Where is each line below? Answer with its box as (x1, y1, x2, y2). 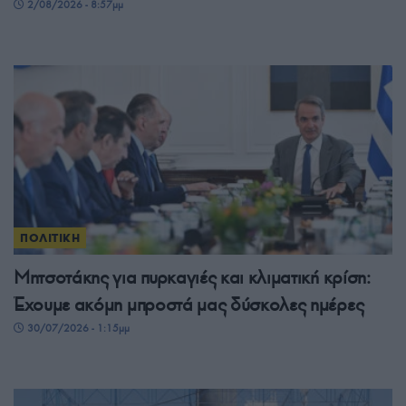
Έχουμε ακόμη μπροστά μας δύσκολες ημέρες (14, 293, 364, 317)
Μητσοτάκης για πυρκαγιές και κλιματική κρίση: (14, 266, 371, 290)
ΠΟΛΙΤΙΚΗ (20, 231, 81, 246)
